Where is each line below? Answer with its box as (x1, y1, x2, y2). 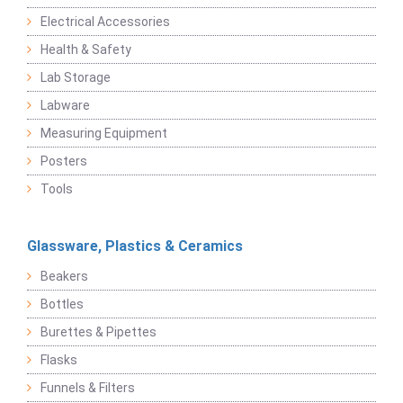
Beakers (40, 269, 88, 284)
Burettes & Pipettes (40, 325, 157, 340)
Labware (40, 98, 90, 113)
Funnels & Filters (40, 381, 135, 396)
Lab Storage (40, 70, 111, 85)
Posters (40, 154, 87, 169)
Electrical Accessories (40, 14, 170, 30)
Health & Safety (40, 42, 131, 58)
